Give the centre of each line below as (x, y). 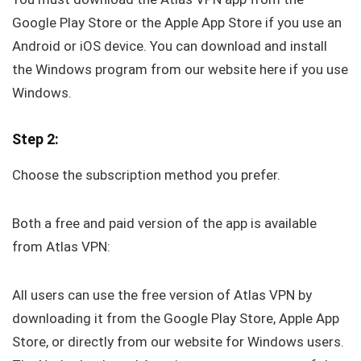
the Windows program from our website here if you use (180, 70)
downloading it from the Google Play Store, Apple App (176, 319)
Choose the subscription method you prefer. (146, 175)
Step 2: (35, 139)
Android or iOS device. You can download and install (170, 46)
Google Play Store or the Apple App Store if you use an (177, 23)
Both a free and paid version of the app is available (164, 224)
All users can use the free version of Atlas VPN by (162, 295)
